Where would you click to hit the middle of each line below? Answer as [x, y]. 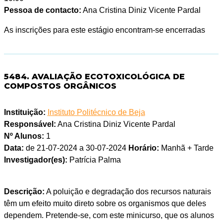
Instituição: [25, 112]
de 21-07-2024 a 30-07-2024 [76, 148]
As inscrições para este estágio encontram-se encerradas [104, 30]
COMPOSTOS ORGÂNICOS [60, 86]
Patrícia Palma [94, 160]
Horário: [143, 148]
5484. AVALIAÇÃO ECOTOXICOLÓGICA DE [94, 77]
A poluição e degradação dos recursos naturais [128, 192]
